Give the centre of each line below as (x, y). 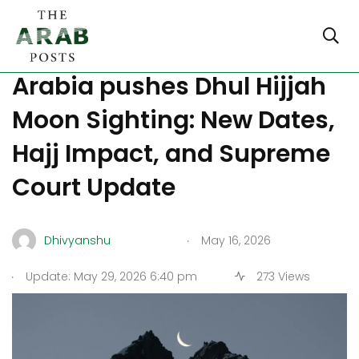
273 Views (282, 276)
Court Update (94, 188)
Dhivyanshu (77, 240)
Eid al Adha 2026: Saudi (152, 53)
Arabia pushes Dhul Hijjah (169, 87)
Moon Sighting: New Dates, (173, 120)
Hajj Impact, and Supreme (171, 154)
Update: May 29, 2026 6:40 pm (110, 276)
